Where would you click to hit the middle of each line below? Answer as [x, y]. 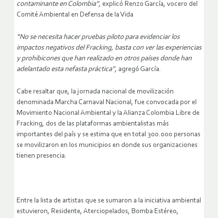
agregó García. [139, 69]
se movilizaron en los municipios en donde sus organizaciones [107, 145]
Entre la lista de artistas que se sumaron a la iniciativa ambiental [109, 200]
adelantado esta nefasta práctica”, [67, 69]
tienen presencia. [42, 156]
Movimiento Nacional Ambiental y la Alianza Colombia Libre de [108, 113]
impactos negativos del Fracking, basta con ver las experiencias [109, 48]
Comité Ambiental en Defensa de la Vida [75, 15]
